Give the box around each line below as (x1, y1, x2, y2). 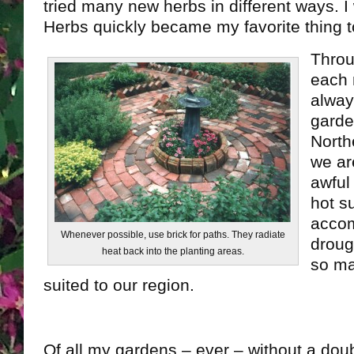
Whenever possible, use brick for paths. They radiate (61, 230, 285, 239)
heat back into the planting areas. (102, 247, 244, 256)
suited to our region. (43, 276, 194, 295)
